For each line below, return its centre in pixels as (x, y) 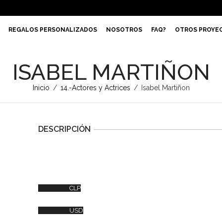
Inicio (41, 88)
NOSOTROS (124, 30)
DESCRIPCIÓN (64, 129)
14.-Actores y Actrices (95, 88)
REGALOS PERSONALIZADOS (53, 30)
